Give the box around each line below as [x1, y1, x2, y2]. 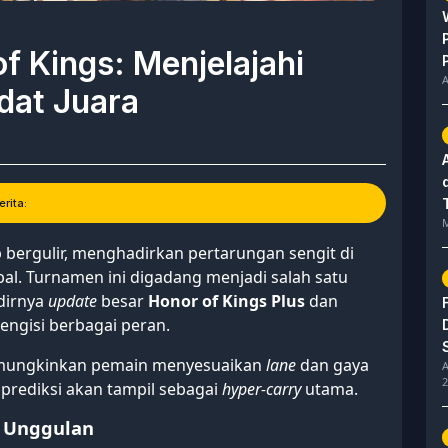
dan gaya [296, 354, 369, 377]
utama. [301, 378, 358, 401]
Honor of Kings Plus [148, 290, 305, 313]
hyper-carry [222, 378, 301, 401]
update [48, 290, 97, 313]
